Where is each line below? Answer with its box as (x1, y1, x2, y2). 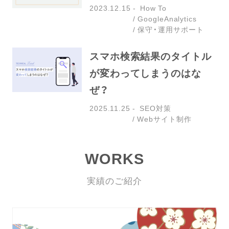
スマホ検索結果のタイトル (89, 48, 212, 63)
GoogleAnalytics (138, 12, 197, 24)
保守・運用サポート (138, 23, 204, 35)
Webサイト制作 (137, 113, 192, 125)
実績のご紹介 (87, 174, 142, 187)
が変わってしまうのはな (89, 65, 201, 80)
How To (140, 2, 167, 13)
